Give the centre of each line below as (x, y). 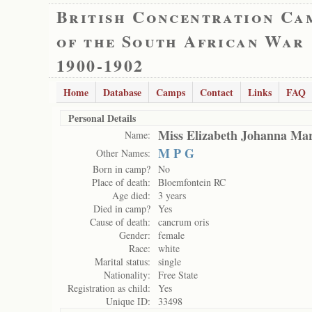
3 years (172, 195)
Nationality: (127, 275)
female (171, 235)
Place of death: (121, 182)
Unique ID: (128, 301)
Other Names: (123, 153)
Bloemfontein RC (192, 182)
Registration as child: (109, 288)
